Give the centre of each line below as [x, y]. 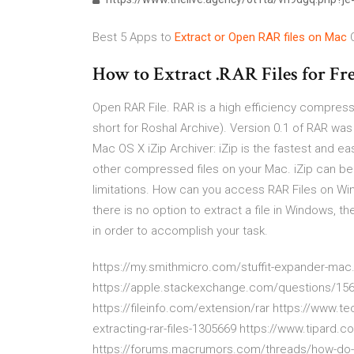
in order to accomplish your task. [180, 231]
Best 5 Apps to [134, 37]
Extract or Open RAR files [240, 37]
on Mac [328, 37]
